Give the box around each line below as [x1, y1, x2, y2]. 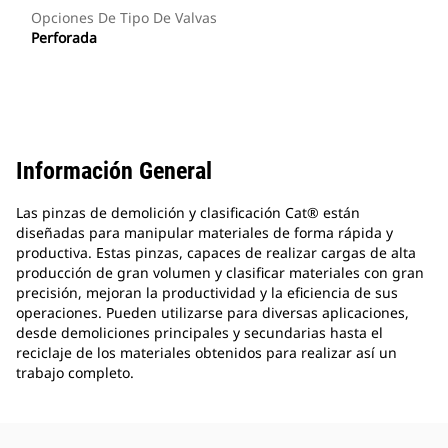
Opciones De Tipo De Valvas [31, 8, 217, 28]
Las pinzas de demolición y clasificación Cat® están [16, 203, 360, 223]
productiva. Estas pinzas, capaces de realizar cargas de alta [16, 243, 416, 263]
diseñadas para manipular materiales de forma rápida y [16, 223, 393, 243]
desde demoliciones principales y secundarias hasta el [16, 323, 383, 343]
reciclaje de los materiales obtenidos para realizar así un [16, 343, 397, 363]
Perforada [31, 28, 97, 48]
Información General [16, 157, 212, 186]
